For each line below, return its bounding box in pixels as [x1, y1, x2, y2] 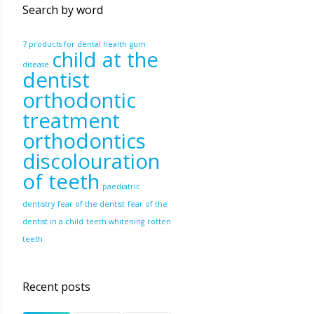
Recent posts [22, 279, 90, 294]
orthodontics [22, 127, 146, 155]
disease [22, 60, 49, 69]
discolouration [22, 147, 160, 175]
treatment [22, 107, 120, 135]
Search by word [22, 2, 103, 18]
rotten [146, 217, 171, 226]
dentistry [22, 199, 55, 209]
